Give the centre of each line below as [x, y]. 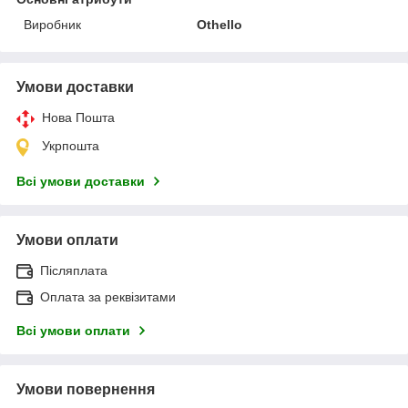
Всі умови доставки [81, 181]
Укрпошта [71, 145]
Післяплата [74, 270]
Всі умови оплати [73, 330]
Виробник [52, 24]
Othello [220, 24]
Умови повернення [86, 389]
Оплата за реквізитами [108, 296]
